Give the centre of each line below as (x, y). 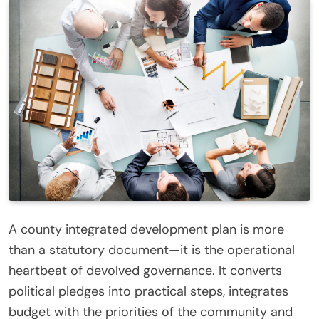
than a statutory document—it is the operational (152, 250)
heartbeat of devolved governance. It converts (145, 271)
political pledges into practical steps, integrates (148, 292)
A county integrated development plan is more (146, 230)
